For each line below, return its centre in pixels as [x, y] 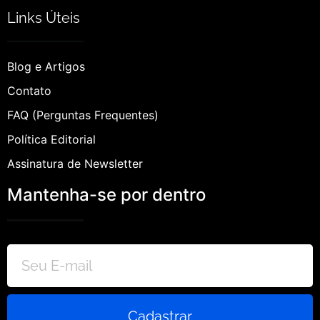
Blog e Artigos [46, 67]
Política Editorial [51, 140]
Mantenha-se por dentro [106, 195]
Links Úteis [44, 17]
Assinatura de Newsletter [75, 164]
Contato [29, 91]
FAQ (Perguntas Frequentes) [83, 115]
